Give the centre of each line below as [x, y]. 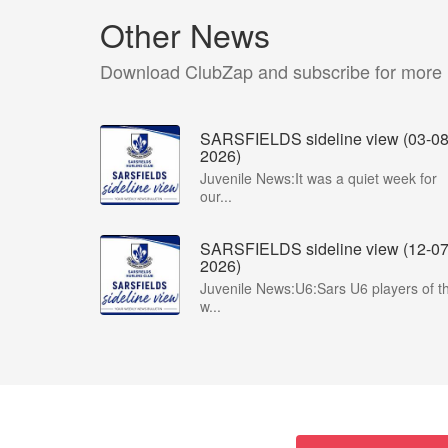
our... [216, 196]
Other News [185, 34]
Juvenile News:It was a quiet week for [318, 178]
